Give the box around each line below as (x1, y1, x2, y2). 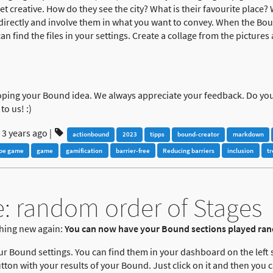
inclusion (227, 146, 254, 155)
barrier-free (115, 146, 150, 155)
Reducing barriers (163, 146, 215, 155)
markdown (232, 130, 264, 139)
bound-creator (177, 130, 220, 139)
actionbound (73, 130, 110, 139)
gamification (66, 146, 103, 155)
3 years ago (1, 127, 48, 140)
